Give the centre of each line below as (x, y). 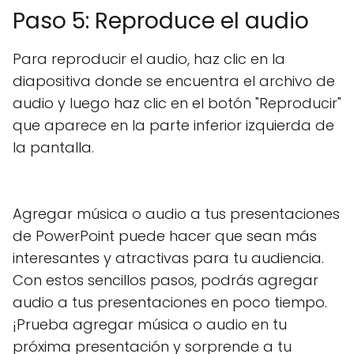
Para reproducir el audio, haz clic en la (149, 59)
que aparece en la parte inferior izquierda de (173, 125)
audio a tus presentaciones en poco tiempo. (170, 302)
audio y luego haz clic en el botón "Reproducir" (177, 103)
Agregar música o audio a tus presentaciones (176, 214)
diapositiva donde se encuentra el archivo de (174, 81)
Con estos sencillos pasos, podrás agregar (166, 280)
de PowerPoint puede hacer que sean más (165, 236)
